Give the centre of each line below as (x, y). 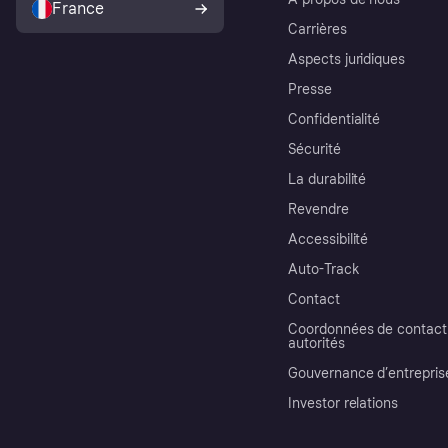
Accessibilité (328, 239)
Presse (310, 89)
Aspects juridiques (347, 59)
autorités (316, 343)
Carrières (317, 29)
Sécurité (314, 149)
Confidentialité (334, 119)
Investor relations (343, 403)
